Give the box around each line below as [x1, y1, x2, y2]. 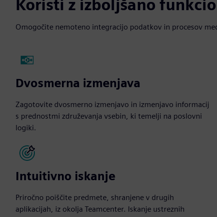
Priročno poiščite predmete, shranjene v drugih [15, 193, 174, 202]
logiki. [15, 123, 36, 132]
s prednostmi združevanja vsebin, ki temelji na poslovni [15, 111, 202, 121]
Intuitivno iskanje [15, 169, 115, 183]
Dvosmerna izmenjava [15, 76, 140, 90]
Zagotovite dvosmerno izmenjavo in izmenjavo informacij [15, 100, 209, 109]
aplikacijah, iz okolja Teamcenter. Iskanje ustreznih [15, 204, 185, 214]
